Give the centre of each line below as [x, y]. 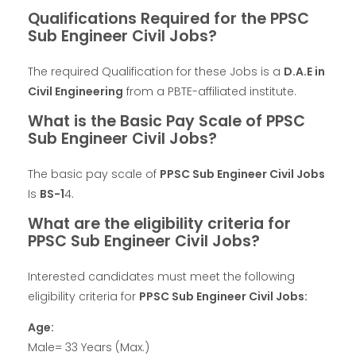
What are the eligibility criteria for [159, 223]
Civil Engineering [75, 91]
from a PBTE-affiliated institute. [210, 91]
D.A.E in [304, 71]
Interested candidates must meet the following [161, 277]
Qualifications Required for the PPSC [168, 18]
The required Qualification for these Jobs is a [156, 71]
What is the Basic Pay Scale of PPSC [166, 121]
